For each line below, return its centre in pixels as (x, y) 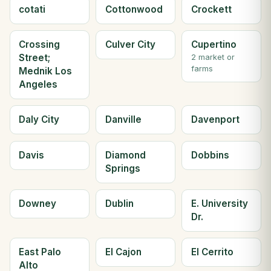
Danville (123, 120)
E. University (219, 204)
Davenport (215, 120)
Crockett (211, 9)
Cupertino (214, 44)
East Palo (40, 252)
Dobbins (210, 155)
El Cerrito (212, 252)
